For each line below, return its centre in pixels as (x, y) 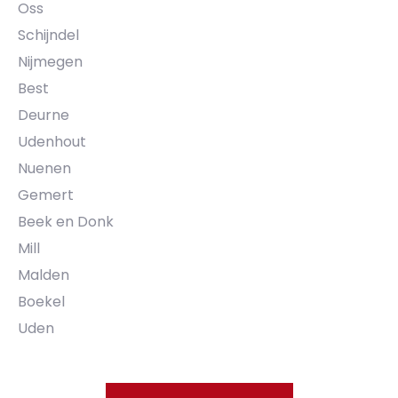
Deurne (44, 115)
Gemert (46, 195)
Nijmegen (50, 61)
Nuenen (44, 168)
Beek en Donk (66, 221)
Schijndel (48, 35)
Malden (44, 275)
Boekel (41, 301)
